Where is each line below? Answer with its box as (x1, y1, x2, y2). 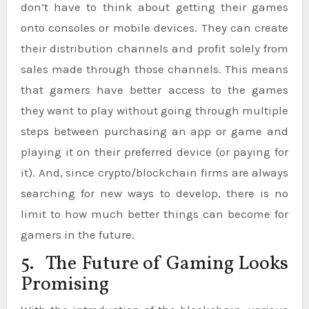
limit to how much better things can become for (20, 206, 289, 221)
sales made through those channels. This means (20, 61, 289, 76)
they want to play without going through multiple (20, 103, 289, 117)
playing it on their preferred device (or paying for (20, 144, 289, 159)
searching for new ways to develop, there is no (20, 186, 289, 200)
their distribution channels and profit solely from (20, 41, 289, 55)
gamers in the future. (20, 227, 134, 241)
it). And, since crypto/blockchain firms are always (20, 165, 289, 179)
